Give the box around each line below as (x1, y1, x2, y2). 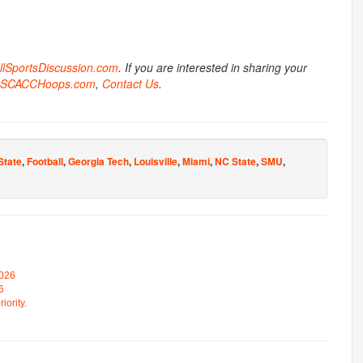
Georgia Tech (68, 153, 129, 169)
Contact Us (102, 75, 159, 92)
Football (27, 153, 63, 169)
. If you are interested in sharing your (118, 58, 307, 75)
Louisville (134, 153, 177, 169)
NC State (215, 153, 256, 169)
